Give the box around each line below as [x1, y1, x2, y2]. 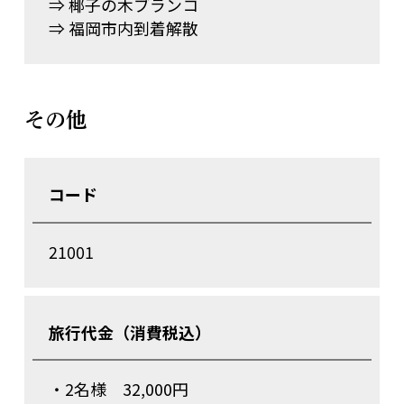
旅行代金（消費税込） [48, 319, 211, 344]
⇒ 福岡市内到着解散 [48, 16, 198, 41]
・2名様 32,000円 [48, 377, 188, 401]
